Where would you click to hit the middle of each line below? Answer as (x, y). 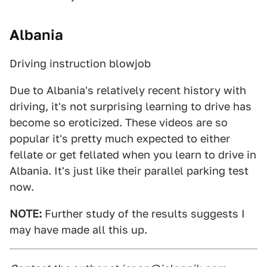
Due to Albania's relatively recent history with (128, 90)
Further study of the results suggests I (143, 214)
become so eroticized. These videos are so (119, 122)
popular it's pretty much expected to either (120, 139)
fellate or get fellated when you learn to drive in (133, 155)
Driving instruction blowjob (80, 63)
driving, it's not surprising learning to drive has (131, 106)
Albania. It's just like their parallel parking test (129, 171)
